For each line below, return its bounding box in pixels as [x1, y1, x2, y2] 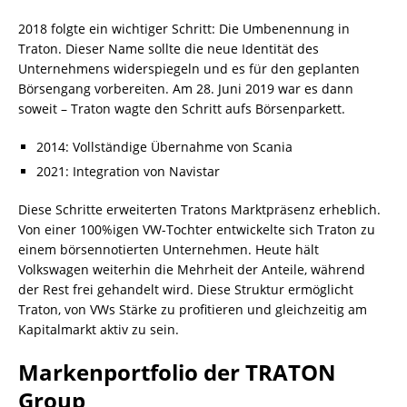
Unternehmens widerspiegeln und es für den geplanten [18, 59, 360, 77]
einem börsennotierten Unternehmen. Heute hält [18, 240, 319, 258]
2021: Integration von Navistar [36, 162, 220, 180]
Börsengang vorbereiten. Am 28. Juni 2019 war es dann [18, 79, 353, 97]
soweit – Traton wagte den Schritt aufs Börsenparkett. [18, 99, 345, 117]
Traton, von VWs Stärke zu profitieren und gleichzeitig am [18, 300, 367, 318]
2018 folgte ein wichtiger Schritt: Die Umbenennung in [18, 19, 350, 37]
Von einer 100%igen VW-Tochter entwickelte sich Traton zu [18, 220, 375, 238]
